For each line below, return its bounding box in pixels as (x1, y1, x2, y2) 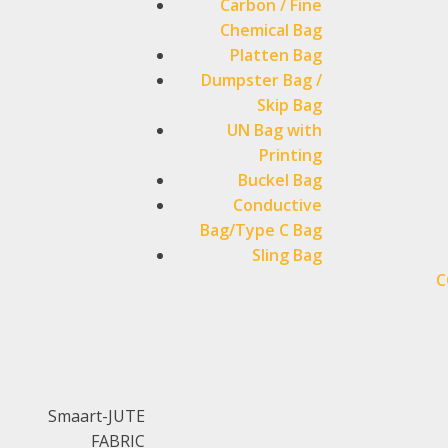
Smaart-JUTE (48, 405, 146, 427)
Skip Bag (257, 94, 323, 116)
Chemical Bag (220, 19, 323, 41)
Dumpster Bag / (201, 69, 323, 91)
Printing (259, 144, 323, 166)
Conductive (233, 194, 323, 216)
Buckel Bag (238, 169, 323, 191)
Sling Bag (252, 244, 323, 266)
